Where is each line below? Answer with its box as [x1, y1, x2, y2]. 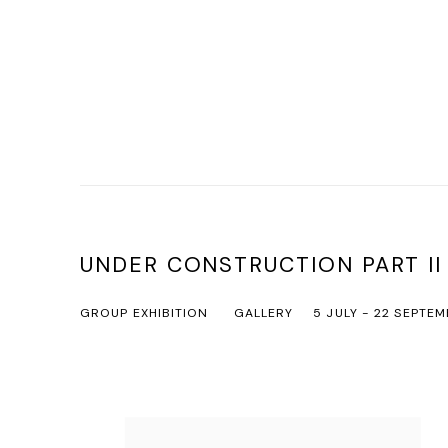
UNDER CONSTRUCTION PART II [80, 251, 443, 280]
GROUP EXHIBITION [80, 305, 209, 322]
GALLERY [233, 305, 294, 322]
